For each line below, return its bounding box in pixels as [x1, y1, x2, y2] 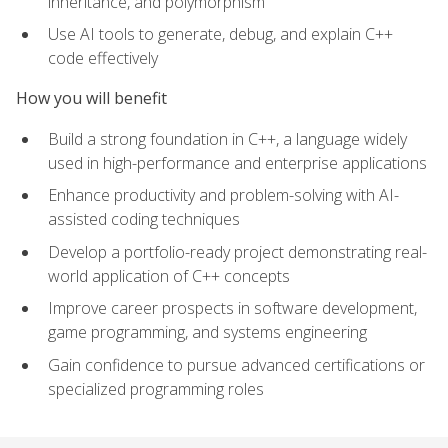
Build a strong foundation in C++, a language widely [48, 127, 407, 150]
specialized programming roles [48, 378, 264, 401]
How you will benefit [16, 87, 167, 110]
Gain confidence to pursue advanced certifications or [48, 354, 425, 377]
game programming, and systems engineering [48, 321, 367, 344]
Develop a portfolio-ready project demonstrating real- [48, 240, 427, 263]
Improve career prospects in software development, [48, 297, 417, 320]
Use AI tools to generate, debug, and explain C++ [48, 23, 393, 46]
